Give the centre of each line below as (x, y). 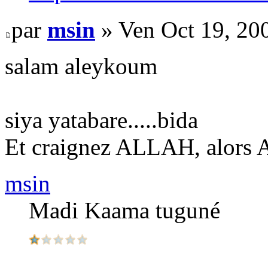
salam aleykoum (81, 66)
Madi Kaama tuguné (124, 210)
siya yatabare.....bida (101, 120)
